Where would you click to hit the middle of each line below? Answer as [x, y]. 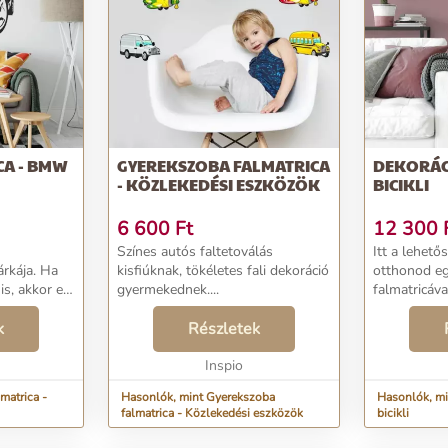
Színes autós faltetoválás [195, 251]
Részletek [224, 329]
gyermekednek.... [168, 289]
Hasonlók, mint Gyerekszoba [198, 397]
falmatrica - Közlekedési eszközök [212, 413]
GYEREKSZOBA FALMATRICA [223, 165]
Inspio [224, 365]
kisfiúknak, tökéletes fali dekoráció [223, 270]
